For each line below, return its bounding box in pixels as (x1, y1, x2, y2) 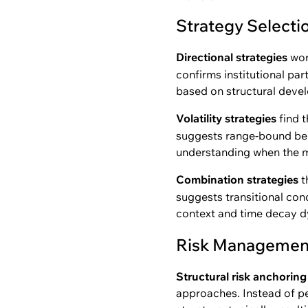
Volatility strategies (176, 111, 276, 125)
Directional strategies (176, 50, 287, 64)
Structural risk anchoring (176, 269, 307, 283)
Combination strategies (176, 173, 298, 186)
